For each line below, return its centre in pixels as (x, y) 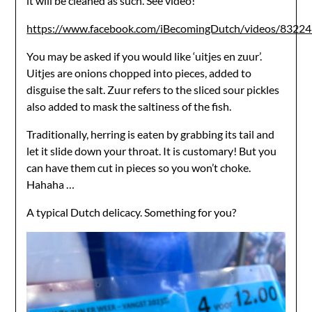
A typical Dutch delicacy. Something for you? (132, 212)
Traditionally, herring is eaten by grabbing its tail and (151, 134)
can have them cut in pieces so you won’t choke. (139, 167)
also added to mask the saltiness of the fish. (129, 106)
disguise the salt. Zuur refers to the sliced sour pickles (153, 89)
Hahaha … (51, 184)
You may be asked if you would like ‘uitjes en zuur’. (145, 56)
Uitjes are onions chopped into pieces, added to (139, 73)
